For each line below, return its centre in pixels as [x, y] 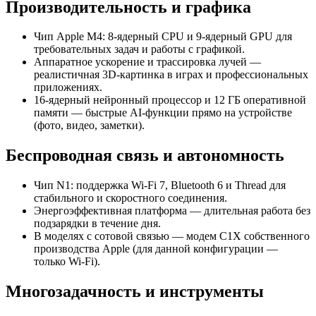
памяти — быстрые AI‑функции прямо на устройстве [163, 113]
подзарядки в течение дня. [97, 224]
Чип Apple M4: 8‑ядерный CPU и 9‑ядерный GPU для [163, 37]
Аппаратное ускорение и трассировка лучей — [147, 62]
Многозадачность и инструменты [135, 292]
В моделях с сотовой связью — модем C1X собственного [172, 236]
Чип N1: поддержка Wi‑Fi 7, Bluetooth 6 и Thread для [160, 186]
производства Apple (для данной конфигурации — [156, 249]
